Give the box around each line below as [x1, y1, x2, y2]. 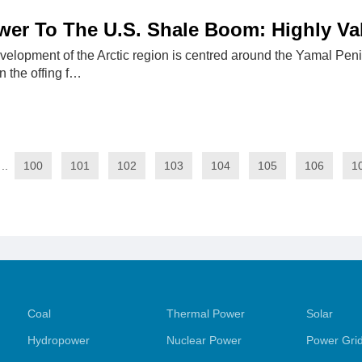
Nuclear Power [166, 334, 242, 347]
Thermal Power [166, 307, 245, 320]
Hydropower [27, 334, 90, 347]
